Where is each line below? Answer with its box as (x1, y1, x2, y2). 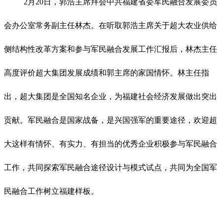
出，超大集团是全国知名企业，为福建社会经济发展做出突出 (4, 92, 217, 101)
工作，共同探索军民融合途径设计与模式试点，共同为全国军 (4, 163, 217, 172)
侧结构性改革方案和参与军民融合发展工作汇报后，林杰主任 (4, 45, 217, 54)
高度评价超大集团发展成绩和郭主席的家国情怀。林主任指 (4, 69, 209, 77)
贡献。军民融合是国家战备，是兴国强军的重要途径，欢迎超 (4, 116, 217, 125)
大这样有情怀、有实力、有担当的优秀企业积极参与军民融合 (4, 140, 217, 148)
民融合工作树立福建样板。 (4, 187, 99, 196)
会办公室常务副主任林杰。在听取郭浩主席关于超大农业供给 (4, 21, 217, 30)
